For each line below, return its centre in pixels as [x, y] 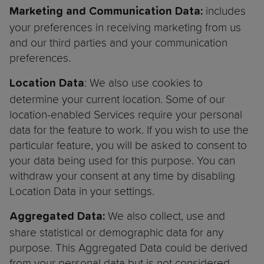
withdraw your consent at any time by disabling [122, 176]
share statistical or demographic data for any [116, 232]
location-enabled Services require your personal [126, 115]
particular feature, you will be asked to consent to [128, 145]
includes [226, 11]
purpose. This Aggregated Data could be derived [128, 248]
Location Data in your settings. [85, 191]
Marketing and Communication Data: [108, 12]
